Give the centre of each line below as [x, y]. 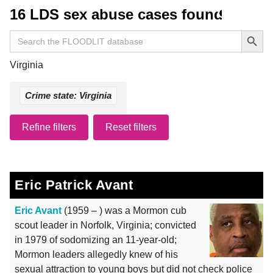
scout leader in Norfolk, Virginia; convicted [105, 225]
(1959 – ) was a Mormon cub [124, 211]
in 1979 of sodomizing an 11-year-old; [96, 240]
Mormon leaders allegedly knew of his [96, 254]
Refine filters [49, 127]
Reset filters [131, 127]
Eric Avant [38, 211]
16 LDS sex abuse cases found [116, 14]
